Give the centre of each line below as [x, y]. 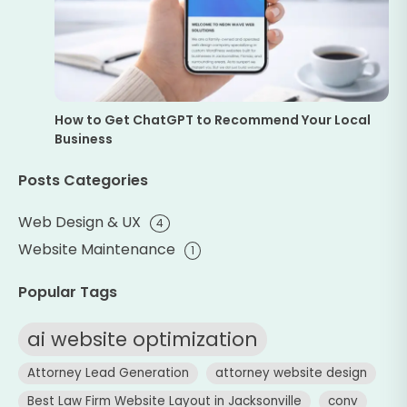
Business [84, 139]
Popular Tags [68, 292]
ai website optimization [143, 340]
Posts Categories [83, 180]
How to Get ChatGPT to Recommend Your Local [213, 120]
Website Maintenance [97, 250]
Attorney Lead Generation [108, 373]
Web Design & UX [79, 223]
